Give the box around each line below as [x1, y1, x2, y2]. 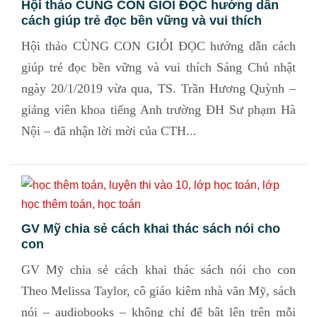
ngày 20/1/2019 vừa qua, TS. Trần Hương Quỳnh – [21, 81, 296, 96]
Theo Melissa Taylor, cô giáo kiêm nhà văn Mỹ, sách [21, 284, 296, 298]
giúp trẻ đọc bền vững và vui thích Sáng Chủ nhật [21, 60, 296, 74]
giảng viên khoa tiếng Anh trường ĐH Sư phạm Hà [21, 103, 296, 117]
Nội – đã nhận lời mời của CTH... [21, 124, 197, 138]
